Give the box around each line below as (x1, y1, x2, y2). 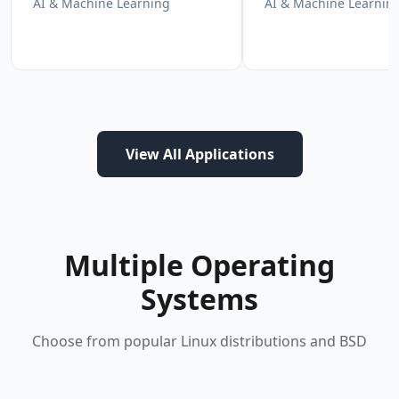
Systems (141, 280, 258, 318)
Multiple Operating (64, 246, 335, 284)
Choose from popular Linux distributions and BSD (32, 331, 367, 351)
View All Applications (125, 144, 274, 164)
